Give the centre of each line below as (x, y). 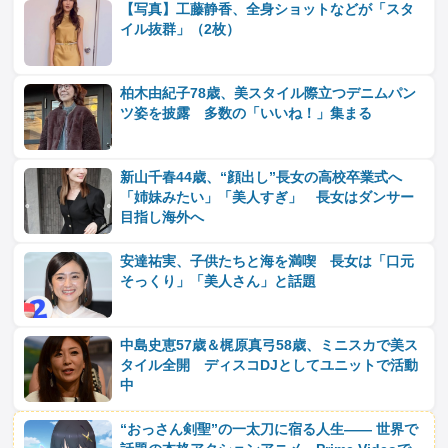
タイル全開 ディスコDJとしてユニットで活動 (269, 365)
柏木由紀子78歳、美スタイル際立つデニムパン (268, 93)
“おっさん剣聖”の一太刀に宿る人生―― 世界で (269, 429)
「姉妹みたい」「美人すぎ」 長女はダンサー (267, 197)
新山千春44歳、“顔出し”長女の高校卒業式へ (261, 177)
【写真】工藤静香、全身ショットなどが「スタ (267, 9)
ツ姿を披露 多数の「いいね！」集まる (246, 113)
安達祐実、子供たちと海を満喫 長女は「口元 (267, 261)
